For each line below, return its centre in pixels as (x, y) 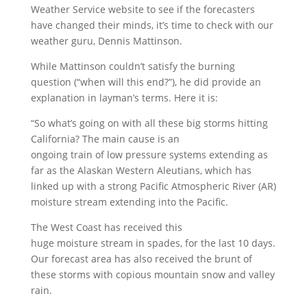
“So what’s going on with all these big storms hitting (149, 123)
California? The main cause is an (105, 139)
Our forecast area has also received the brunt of (141, 259)
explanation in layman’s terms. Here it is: (124, 98)
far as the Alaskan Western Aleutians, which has (141, 171)
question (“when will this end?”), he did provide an (146, 82)
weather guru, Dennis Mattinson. (106, 41)
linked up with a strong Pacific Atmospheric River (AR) (153, 186)
